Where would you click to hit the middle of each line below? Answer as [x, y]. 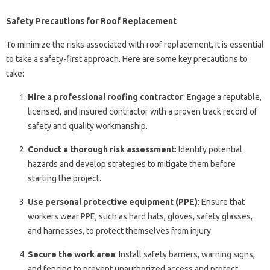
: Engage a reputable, [222, 97]
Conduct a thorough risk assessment [101, 149]
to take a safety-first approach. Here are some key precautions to [127, 59]
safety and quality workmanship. [88, 126]
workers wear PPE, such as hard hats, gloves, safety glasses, [140, 216]
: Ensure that [221, 202]
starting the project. [64, 178]
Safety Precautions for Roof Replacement [91, 21]
